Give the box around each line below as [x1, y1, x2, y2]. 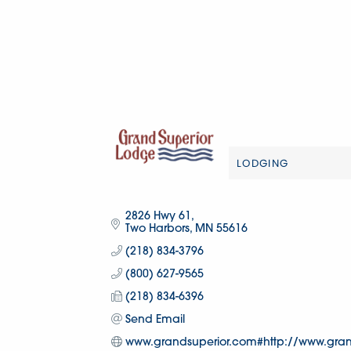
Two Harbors [125, 223, 190, 235]
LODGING [237, 155, 289, 171]
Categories [236, 168, 309, 187]
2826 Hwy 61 [125, 210, 191, 223]
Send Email [125, 313, 185, 326]
